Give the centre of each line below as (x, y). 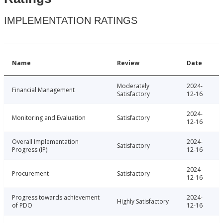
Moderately (133, 86)
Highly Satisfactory (143, 202)
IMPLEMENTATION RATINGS (71, 21)
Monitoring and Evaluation (49, 118)
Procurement (30, 174)
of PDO (22, 206)
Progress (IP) (30, 150)
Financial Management (43, 90)
